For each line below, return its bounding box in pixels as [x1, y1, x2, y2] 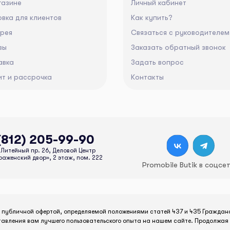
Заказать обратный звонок [131, 43, 226, 52]
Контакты [131, 73, 164, 82]
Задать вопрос [131, 58, 184, 67]
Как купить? [131, 13, 172, 22]
